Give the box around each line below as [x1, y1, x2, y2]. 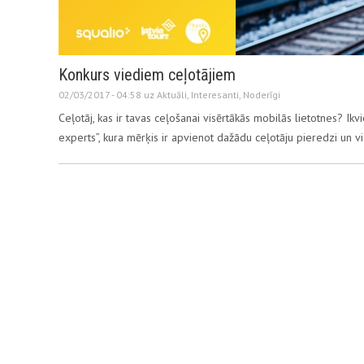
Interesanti [191, 89, 239, 101]
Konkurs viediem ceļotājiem [58, 65, 236, 84]
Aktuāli [157, 89, 187, 101]
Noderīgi [243, 89, 280, 101]
